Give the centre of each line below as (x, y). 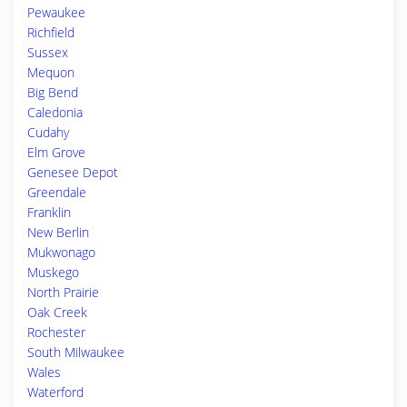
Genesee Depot (73, 172)
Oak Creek (57, 312)
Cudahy (48, 132)
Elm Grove (56, 152)
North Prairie (63, 292)
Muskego (53, 272)
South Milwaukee (76, 352)
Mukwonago (61, 252)
